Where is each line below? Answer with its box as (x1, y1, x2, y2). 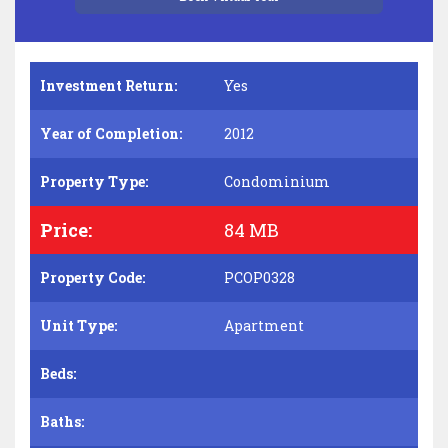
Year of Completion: (40, 123, 182, 143)
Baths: (40, 411, 84, 431)
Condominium (224, 171, 330, 191)
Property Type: (40, 171, 148, 191)
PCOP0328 (224, 267, 295, 287)
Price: (40, 217, 92, 242)
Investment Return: (40, 75, 177, 95)
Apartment (224, 315, 304, 335)
